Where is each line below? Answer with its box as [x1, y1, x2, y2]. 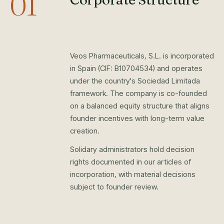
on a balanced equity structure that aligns [70, 101, 209, 110]
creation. [70, 126, 99, 135]
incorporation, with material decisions [70, 169, 195, 179]
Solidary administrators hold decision [70, 144, 194, 154]
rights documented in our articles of [70, 157, 191, 166]
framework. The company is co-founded [70, 88, 207, 98]
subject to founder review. [70, 182, 158, 191]
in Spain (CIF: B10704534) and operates [70, 63, 202, 73]
